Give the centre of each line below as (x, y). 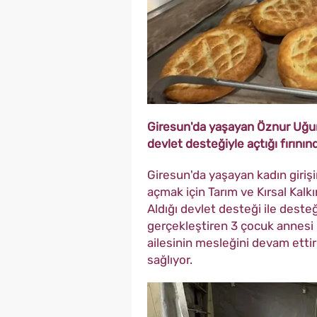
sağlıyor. (170, 260)
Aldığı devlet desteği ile (213, 209)
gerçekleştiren (189, 226)
